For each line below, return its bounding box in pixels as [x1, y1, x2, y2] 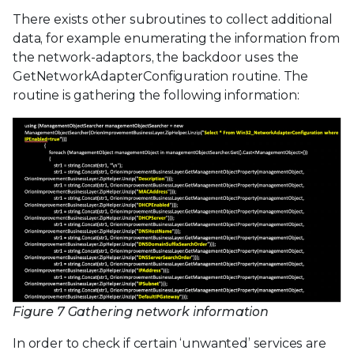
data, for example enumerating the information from [13, 31, 340, 47]
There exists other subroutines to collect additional [13, 12, 333, 28]
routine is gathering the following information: [13, 88, 299, 104]
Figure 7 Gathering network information [13, 304, 269, 320]
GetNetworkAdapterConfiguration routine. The [13, 69, 309, 85]
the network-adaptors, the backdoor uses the [13, 50, 299, 66]
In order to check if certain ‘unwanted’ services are [13, 336, 326, 352]
